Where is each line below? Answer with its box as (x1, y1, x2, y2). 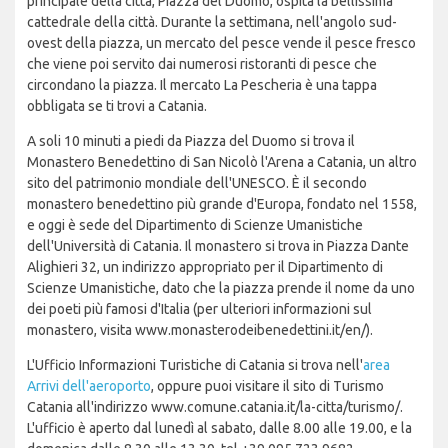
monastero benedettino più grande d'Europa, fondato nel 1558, (27, 195, 417, 212)
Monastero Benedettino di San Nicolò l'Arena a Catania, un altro (27, 153, 417, 170)
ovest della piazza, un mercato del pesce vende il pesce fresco (27, 34, 416, 51)
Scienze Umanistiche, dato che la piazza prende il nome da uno (27, 279, 415, 296)
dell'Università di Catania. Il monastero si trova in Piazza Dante (27, 237, 409, 254)
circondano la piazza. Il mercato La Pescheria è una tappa (27, 76, 377, 93)
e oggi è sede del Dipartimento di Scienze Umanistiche (27, 216, 363, 233)
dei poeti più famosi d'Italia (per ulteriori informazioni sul (27, 300, 372, 317)
